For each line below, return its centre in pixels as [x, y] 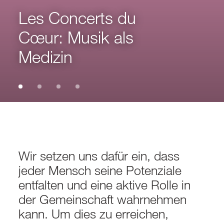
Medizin [46, 56]
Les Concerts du [77, 17]
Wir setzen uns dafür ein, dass [99, 155]
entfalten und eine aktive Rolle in [105, 184]
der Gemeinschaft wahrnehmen [103, 199]
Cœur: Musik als [76, 37]
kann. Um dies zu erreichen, [94, 213]
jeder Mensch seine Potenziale [100, 170]
